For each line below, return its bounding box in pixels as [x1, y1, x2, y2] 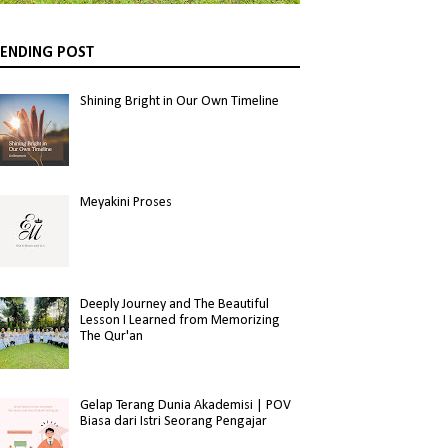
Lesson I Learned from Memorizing [79, 312, 280, 328]
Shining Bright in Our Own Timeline [79, 93, 279, 109]
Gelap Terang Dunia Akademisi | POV [79, 398, 291, 414]
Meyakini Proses [79, 195, 172, 211]
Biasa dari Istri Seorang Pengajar [79, 414, 267, 430]
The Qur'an [79, 328, 143, 344]
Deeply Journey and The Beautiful [79, 296, 269, 312]
